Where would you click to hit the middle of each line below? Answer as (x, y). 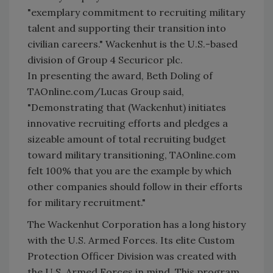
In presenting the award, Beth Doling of (120, 75)
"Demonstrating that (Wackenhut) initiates (127, 107)
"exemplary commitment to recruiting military (136, 12)
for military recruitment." (87, 202)
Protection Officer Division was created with (132, 256)
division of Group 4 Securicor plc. (105, 59)
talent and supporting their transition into (127, 28)
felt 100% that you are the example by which (129, 170)
